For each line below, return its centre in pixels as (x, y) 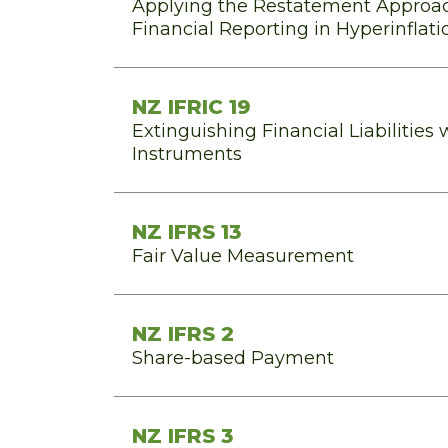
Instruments (187, 154)
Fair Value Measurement (243, 256)
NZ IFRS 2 (183, 334)
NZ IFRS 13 (186, 232)
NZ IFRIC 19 (191, 107)
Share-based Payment (233, 358)
